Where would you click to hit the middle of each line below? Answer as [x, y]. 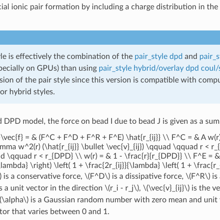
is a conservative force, [43, 176]
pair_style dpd [158, 56]
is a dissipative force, [148, 176]
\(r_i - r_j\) [122, 188]
